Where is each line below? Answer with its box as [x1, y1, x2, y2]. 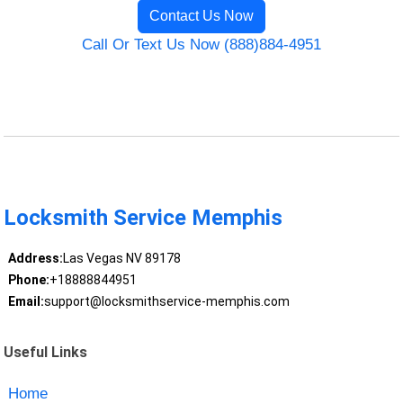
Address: [7, 251, 63, 266]
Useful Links [4, 343, 88, 361]
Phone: [7, 273, 49, 288]
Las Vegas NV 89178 [62, 251, 181, 266]
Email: [7, 294, 44, 309]
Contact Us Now [149, 7, 254, 23]
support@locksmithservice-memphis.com [43, 294, 290, 309]
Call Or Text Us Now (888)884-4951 [82, 35, 321, 53]
